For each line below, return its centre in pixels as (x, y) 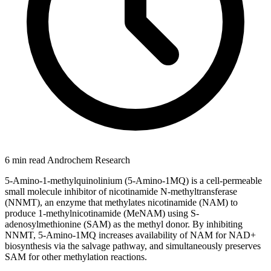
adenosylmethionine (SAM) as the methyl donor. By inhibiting (124, 224)
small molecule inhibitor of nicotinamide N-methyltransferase (121, 191)
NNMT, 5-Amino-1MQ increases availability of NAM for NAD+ (130, 235)
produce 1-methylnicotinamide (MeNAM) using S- (102, 213)
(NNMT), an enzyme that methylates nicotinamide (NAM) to (121, 202)
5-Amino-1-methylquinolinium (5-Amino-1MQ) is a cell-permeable (133, 180)
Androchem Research (89, 160)
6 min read (26, 160)
